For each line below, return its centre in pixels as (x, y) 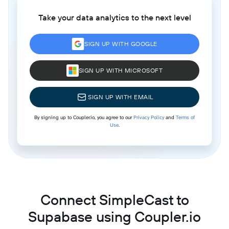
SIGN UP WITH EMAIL (121, 97)
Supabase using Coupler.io (114, 216)
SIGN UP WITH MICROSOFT (121, 70)
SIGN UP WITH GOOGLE (121, 43)
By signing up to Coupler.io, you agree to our (84, 117)
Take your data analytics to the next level (114, 17)
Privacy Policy (149, 117)
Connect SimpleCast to (114, 199)
